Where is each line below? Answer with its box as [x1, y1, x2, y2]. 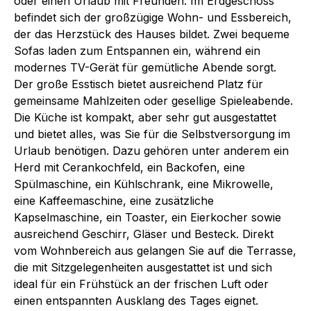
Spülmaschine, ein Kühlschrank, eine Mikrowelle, [14, 176, 274, 191]
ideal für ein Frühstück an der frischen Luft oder [14, 276, 269, 291]
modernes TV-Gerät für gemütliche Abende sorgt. [14, 60, 276, 74]
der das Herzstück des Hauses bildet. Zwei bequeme [14, 26, 289, 41]
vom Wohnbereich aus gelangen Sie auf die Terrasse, [14, 243, 296, 258]
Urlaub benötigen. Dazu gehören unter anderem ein [14, 143, 289, 158]
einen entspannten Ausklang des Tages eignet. [14, 293, 258, 308]
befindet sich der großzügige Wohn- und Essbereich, [14, 10, 292, 24]
